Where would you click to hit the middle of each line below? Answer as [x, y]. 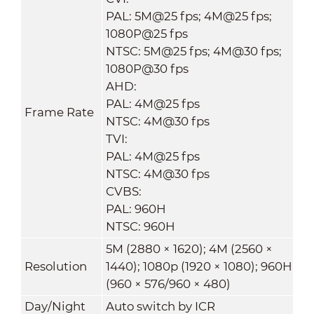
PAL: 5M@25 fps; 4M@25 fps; [189, 16]
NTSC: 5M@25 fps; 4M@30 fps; [193, 51]
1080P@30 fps [147, 68]
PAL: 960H [136, 209]
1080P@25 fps [146, 33]
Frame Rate [59, 112]
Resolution [55, 266]
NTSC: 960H [140, 226]
